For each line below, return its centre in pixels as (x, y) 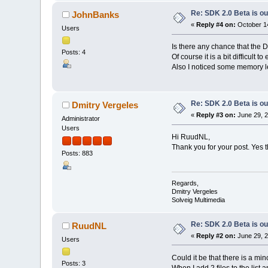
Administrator (81, 119)
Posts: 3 (74, 263)
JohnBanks (95, 15)
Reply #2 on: (216, 235)
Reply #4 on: (216, 25)
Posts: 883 (77, 153)
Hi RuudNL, (191, 137)
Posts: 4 (74, 52)
